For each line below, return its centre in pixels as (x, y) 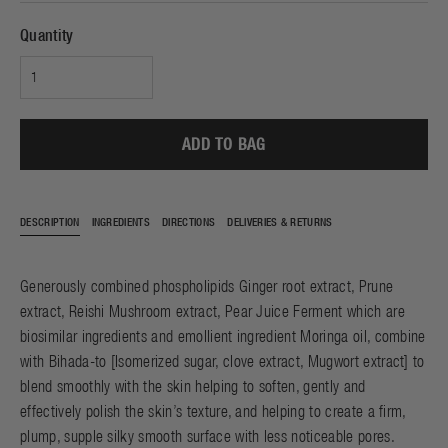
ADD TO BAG (224, 144)
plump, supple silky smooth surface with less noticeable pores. (207, 436)
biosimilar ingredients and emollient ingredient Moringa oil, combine (223, 336)
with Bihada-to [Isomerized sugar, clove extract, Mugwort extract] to (222, 361)
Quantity (47, 35)
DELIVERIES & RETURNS (280, 222)
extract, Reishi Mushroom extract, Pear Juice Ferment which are (212, 311)
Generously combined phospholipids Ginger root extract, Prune (207, 286)
